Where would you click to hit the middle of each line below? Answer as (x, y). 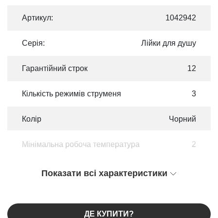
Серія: (33, 43)
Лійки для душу (169, 43)
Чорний (182, 119)
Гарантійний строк (55, 68)
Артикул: (37, 18)
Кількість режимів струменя (72, 94)
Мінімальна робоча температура (81, 144)
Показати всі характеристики (106, 173)
